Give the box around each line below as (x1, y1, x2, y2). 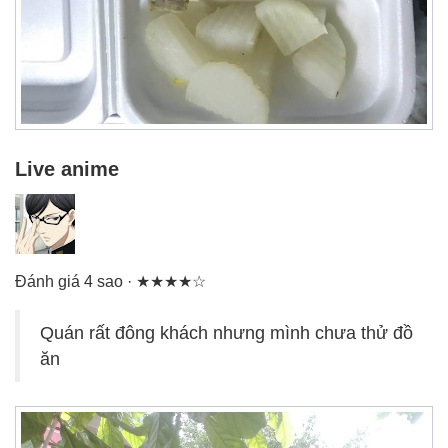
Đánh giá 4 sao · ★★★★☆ (15, 272, 206, 290)
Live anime (15, 157, 119, 180)
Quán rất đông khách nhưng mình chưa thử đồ (40, 322, 413, 343)
